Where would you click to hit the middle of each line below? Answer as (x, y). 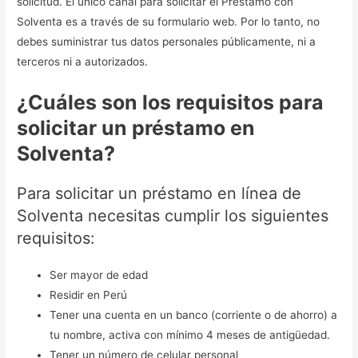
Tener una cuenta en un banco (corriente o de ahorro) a (194, 314)
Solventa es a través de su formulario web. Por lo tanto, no (169, 22)
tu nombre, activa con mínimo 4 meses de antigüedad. (190, 334)
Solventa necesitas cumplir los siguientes (173, 215)
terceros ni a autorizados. (83, 62)
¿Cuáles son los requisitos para (171, 102)
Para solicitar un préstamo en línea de (159, 193)
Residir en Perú (89, 294)
